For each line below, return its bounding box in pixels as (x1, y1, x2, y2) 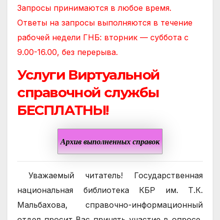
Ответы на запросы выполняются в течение (17, 17, 192, 27)
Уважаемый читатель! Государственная (17, 170, 203, 181)
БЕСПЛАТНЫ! (17, 101, 109, 118)
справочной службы (17, 83, 159, 101)
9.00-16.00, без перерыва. (17, 47, 118, 57)
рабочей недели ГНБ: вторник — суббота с (17, 32, 189, 42)
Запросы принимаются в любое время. (17, 2, 171, 13)
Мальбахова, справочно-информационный (17, 200, 203, 210)
